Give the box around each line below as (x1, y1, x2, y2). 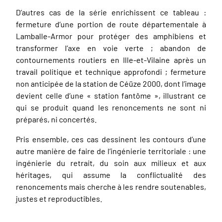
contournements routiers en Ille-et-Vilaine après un (16, 55, 206, 64)
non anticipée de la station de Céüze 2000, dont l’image (16, 78, 206, 88)
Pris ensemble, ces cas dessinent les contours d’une (16, 134, 206, 144)
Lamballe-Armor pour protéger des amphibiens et (16, 31, 206, 41)
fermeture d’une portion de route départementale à (16, 19, 206, 29)
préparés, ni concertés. (16, 114, 97, 124)
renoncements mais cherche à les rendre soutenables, (16, 181, 206, 191)
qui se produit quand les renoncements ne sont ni (16, 102, 206, 112)
